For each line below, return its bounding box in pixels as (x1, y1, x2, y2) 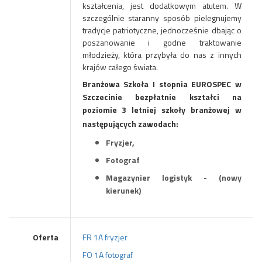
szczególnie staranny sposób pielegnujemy (82, 12, 242, 24)
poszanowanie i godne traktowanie (82, 36, 242, 49)
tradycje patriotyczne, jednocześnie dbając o (82, 24, 242, 36)
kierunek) (105, 184, 141, 196)
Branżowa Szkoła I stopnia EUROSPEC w (82, 78, 242, 90)
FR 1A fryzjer (82, 231, 127, 243)
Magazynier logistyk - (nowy (105, 171, 242, 184)
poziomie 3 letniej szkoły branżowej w (82, 104, 242, 116)
